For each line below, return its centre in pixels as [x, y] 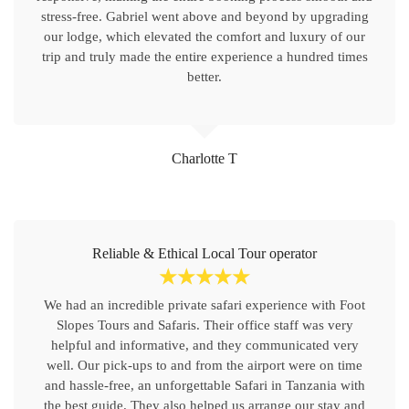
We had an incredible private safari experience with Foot [204, 305]
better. [204, 77]
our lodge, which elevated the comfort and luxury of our [204, 37]
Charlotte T [204, 158]
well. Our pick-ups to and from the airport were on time [204, 365]
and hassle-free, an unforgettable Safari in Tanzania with [204, 385]
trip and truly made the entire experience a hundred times [204, 57]
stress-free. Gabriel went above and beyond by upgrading [204, 16]
